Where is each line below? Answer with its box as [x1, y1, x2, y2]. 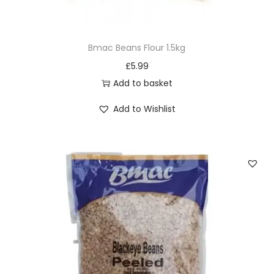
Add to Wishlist [113, 103, 176, 115]
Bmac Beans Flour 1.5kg [88, 42, 186, 54]
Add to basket [113, 77, 172, 89]
